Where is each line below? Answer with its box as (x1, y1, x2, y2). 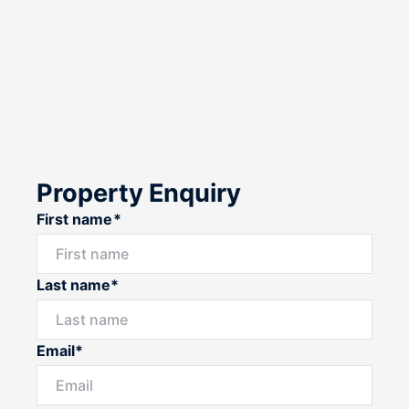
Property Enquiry (37, 177, 242, 208)
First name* (37, 209, 121, 228)
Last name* (37, 275, 120, 294)
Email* (37, 341, 84, 360)
